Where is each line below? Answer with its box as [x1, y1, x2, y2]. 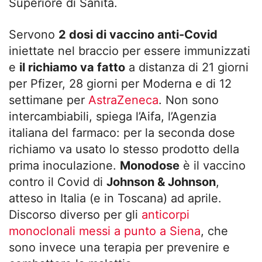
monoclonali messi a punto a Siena [9, 223, 201, 238]
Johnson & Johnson [106, 174, 216, 189]
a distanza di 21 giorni [125, 60, 249, 74]
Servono [9, 27, 58, 42]
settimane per [9, 92, 88, 107]
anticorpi [142, 207, 189, 222]
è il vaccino [180, 158, 246, 173]
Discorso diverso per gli [9, 207, 142, 222]
